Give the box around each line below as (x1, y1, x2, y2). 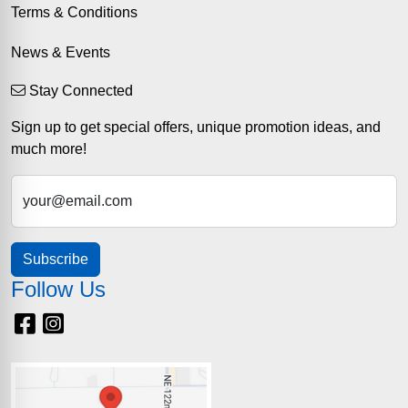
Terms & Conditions (11, 5, 138, 20)
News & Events (11, 45, 110, 60)
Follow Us (11, 277, 106, 301)
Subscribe (23, 251, 88, 267)
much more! (11, 141, 87, 157)
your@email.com (23, 193, 132, 209)
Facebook (38, 313, 103, 329)
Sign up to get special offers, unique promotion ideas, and (11, 119, 381, 135)
